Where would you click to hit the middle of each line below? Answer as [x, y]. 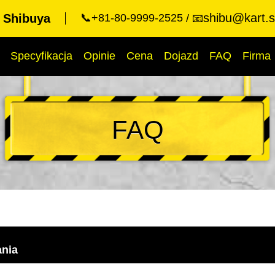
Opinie [99, 56]
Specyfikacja [41, 56]
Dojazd [181, 56]
